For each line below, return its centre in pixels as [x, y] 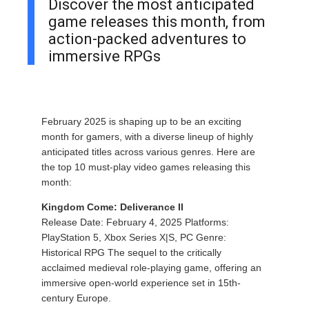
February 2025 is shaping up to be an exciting [141, 121]
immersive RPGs [104, 56]
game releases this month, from [157, 22]
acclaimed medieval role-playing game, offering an [151, 268]
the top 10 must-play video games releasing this [146, 167]
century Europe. [76, 298]
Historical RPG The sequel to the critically [131, 252]
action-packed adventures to [147, 39]
